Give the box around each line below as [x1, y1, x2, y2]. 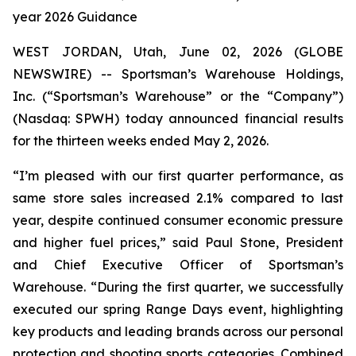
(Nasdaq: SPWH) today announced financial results [13, 110, 343, 126]
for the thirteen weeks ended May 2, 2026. [13, 133, 269, 149]
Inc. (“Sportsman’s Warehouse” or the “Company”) [13, 88, 343, 104]
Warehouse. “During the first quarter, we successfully [13, 279, 343, 295]
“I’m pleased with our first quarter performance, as [13, 168, 343, 184]
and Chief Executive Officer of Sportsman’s [13, 257, 343, 273]
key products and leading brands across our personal [13, 323, 343, 339]
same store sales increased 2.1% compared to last [13, 190, 343, 206]
